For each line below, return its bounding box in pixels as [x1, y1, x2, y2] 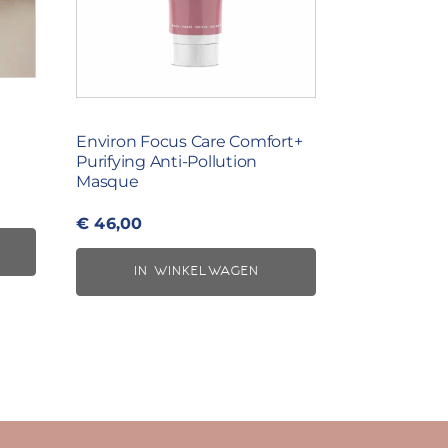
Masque [76, 171, 139, 191]
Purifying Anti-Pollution [76, 151, 258, 171]
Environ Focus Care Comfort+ [76, 131, 303, 151]
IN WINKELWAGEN [133, 262, 259, 280]
